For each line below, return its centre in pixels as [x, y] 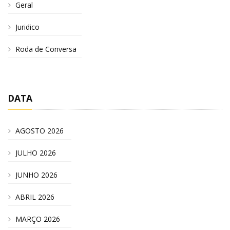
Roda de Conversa [46, 49]
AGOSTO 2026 [39, 130]
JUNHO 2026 [36, 175]
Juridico [27, 27]
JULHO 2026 [35, 152]
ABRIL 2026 [35, 197]
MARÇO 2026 [37, 219]
